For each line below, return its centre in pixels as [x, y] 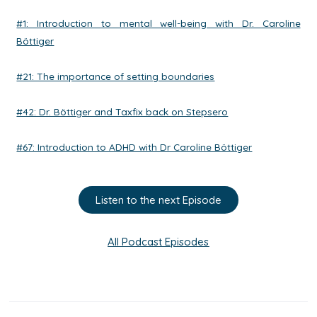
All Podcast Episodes [158, 242]
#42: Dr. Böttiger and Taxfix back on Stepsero [122, 111]
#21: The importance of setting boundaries [116, 76]
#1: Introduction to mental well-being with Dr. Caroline [158, 23]
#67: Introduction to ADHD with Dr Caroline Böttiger [134, 147]
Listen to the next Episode [158, 200]
